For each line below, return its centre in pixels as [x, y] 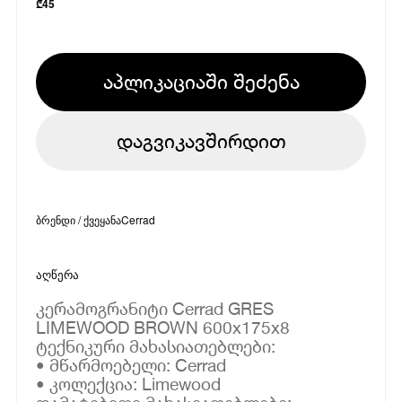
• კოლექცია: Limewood [129, 383]
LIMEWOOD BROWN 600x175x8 [163, 327]
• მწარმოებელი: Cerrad [131, 364]
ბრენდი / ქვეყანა [79, 219]
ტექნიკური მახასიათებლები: [156, 345]
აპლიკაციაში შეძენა [201, 81]
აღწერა [58, 275]
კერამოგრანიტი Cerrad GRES [155, 308]
